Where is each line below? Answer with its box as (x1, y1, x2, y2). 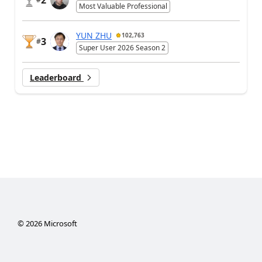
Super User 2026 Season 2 (79, 42, 166, 53)
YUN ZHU (76, 29, 112, 41)
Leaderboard (30, 72, 84, 84)
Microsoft (42, 218, 77, 229)
